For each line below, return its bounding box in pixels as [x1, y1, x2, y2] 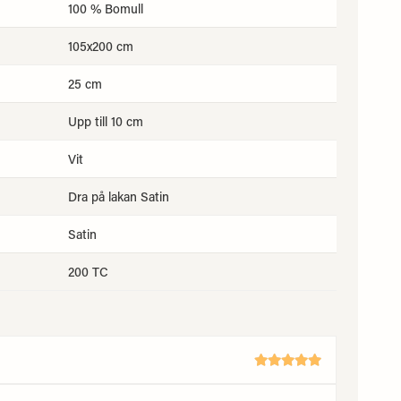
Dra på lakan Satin [68, 188, 169, 205]
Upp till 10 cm [68, 113, 143, 130]
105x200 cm [68, 38, 133, 55]
